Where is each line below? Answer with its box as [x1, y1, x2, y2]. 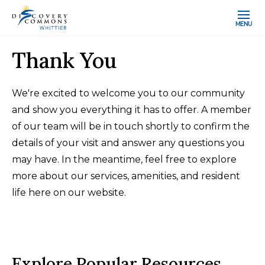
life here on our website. [12, 187, 126, 198]
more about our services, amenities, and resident [12, 170, 240, 182]
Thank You [12, 47, 117, 74]
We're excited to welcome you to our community [12, 88, 245, 99]
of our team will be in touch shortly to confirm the [12, 121, 250, 132]
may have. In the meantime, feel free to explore [12, 154, 237, 165]
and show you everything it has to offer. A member [12, 104, 251, 115]
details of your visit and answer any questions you [12, 137, 245, 148]
